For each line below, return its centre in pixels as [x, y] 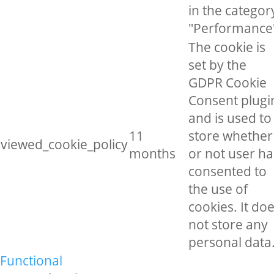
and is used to [230, 118]
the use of [218, 189]
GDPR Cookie [228, 83]
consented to [228, 171]
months [152, 154]
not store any [228, 224]
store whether [231, 136]
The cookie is [227, 47]
